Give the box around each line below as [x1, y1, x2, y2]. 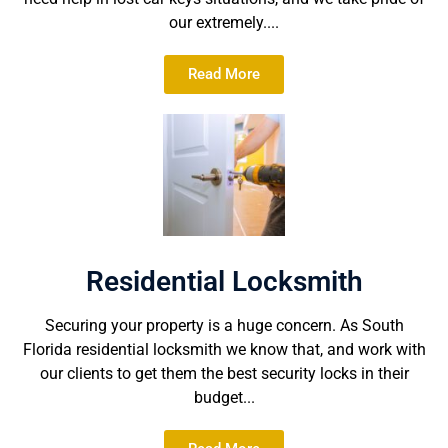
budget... [193, 388, 255, 408]
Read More [188, 64, 260, 83]
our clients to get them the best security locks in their [39, 364, 409, 384]
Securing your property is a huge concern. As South [44, 316, 404, 336]
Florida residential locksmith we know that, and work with [22, 340, 426, 360]
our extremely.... [169, 12, 279, 32]
